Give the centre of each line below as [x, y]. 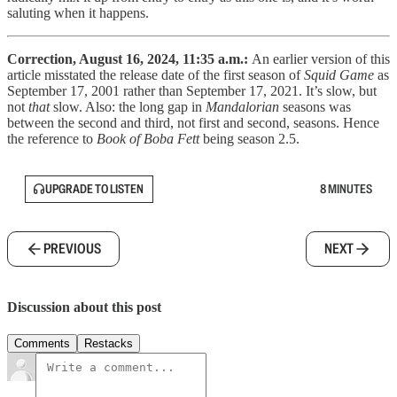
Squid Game [339, 74]
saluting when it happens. [78, 12]
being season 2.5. [251, 138]
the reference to [52, 138]
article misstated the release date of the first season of [156, 74]
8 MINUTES [346, 189]
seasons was [317, 106]
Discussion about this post [84, 307]
